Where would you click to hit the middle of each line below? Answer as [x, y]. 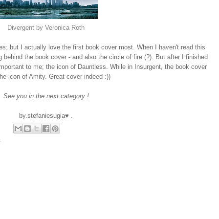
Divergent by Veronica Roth [46, 28]
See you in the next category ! [46, 97]
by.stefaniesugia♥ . [46, 116]
